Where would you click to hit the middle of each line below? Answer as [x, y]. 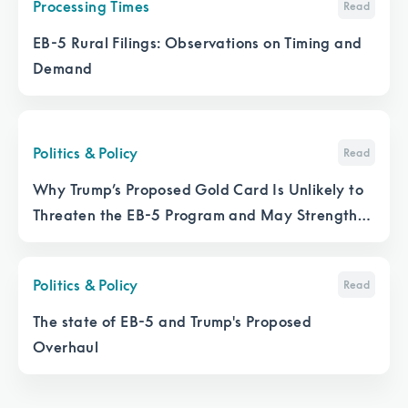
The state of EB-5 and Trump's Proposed [173, 321]
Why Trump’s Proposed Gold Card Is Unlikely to [198, 189]
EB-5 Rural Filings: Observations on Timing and [198, 43]
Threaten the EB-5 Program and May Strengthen [204, 215]
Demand [63, 68]
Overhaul [66, 347]
